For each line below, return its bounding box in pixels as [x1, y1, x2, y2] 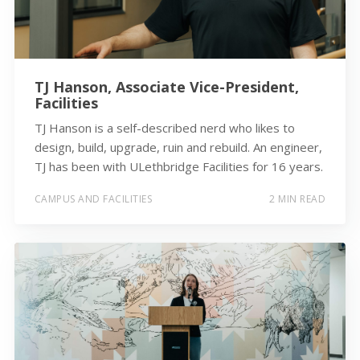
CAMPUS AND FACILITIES [34, 192, 153, 207]
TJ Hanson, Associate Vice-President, [34, 76, 299, 96]
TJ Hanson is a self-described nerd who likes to [34, 119, 295, 136]
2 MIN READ [269, 192, 326, 207]
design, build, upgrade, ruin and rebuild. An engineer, [34, 138, 322, 155]
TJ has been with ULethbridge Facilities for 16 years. [34, 157, 323, 174]
